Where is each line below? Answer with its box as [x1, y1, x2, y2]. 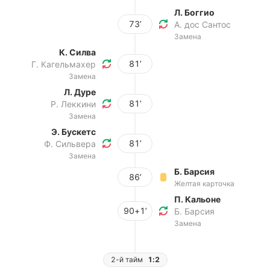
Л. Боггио [174, 7, 215, 17]
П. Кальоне [174, 194, 221, 204]
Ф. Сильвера [44, 139, 96, 149]
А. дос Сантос [174, 19, 231, 30]
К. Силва [59, 47, 96, 57]
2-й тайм [110, 255, 143, 264]
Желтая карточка [174, 179, 234, 188]
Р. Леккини [51, 99, 96, 109]
